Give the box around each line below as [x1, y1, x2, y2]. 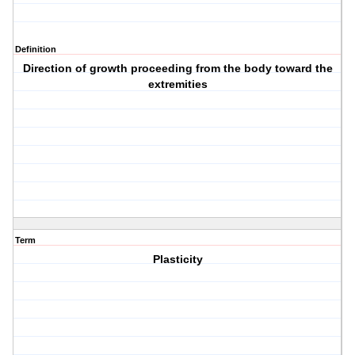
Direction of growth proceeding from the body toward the [22, 62, 333, 75]
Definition [15, 44, 56, 55]
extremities [147, 78, 208, 91]
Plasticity [152, 253, 203, 266]
